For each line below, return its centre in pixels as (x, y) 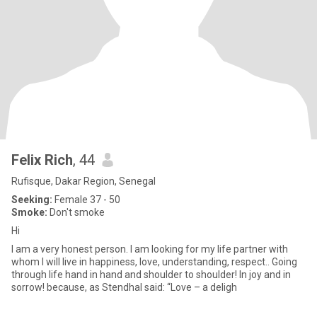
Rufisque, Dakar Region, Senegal (83, 181)
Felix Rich (42, 160)
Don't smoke (76, 212)
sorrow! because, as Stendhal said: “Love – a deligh (124, 287)
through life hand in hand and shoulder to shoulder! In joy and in (151, 275)
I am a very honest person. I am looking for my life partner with (150, 249)
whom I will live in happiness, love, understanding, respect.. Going (154, 262)
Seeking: (32, 200)
